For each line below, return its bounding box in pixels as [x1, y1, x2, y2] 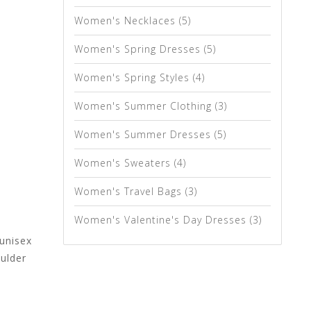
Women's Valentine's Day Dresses [74, 213, 250, 226]
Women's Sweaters [74, 156, 174, 169]
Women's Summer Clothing [74, 99, 215, 112]
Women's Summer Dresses [74, 128, 215, 141]
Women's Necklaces [74, 14, 179, 27]
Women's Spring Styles [74, 71, 193, 84]
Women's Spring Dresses [74, 42, 204, 56]
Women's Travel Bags [74, 185, 185, 198]
